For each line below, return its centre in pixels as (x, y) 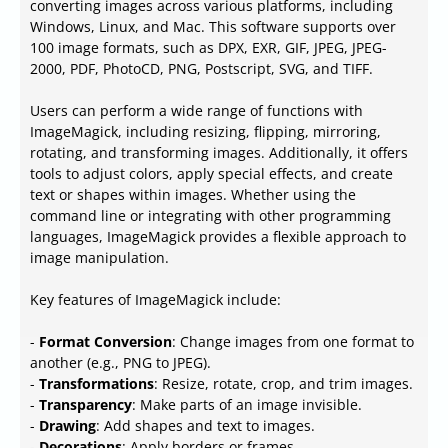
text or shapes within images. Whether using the (193, 195)
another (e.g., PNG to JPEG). (120, 363)
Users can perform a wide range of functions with (196, 111)
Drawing (67, 426)
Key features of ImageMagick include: (155, 300)
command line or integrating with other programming (210, 216)
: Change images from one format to (293, 342)
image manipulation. (99, 258)
